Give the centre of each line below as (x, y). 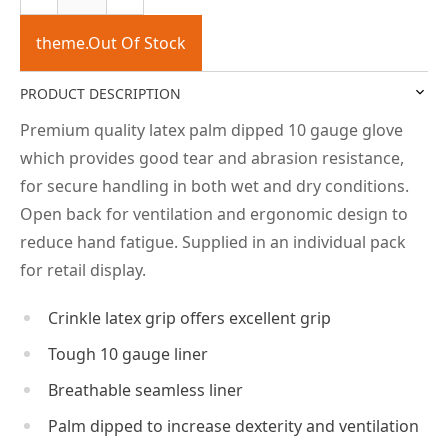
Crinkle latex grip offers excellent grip (189, 317)
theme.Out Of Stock (111, 42)
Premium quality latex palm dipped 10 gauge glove (211, 129)
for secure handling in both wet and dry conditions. (214, 185)
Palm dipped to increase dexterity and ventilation (233, 425)
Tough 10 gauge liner (128, 353)
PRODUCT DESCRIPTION (100, 93)
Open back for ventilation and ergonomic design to (214, 213)
